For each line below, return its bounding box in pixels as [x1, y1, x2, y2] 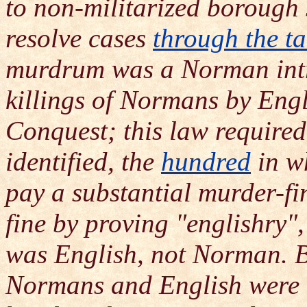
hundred [161, 147, 251, 176]
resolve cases [5, 23, 153, 53]
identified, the [5, 147, 161, 176]
